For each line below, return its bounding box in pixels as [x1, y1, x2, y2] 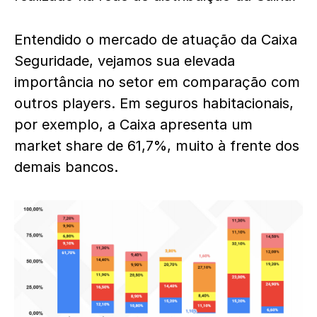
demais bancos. [14, 158, 118, 175]
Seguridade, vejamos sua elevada [14, 52, 235, 69]
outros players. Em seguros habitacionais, [14, 95, 294, 112]
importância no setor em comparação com [14, 74, 300, 91]
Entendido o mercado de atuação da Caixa [14, 31, 297, 48]
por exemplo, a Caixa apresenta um [14, 116, 253, 133]
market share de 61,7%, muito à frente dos [14, 137, 299, 154]
